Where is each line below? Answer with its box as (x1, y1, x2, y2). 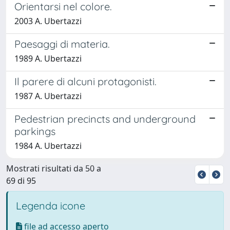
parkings (14, 124, 55, 138)
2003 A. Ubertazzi (14, 15, 82, 27)
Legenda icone (16, 199, 85, 212)
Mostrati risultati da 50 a (6, 162, 101, 174)
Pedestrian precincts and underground (14, 112, 196, 125)
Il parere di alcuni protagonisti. (14, 74, 157, 88)
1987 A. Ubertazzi (14, 90, 82, 102)
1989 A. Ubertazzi (14, 52, 82, 64)
